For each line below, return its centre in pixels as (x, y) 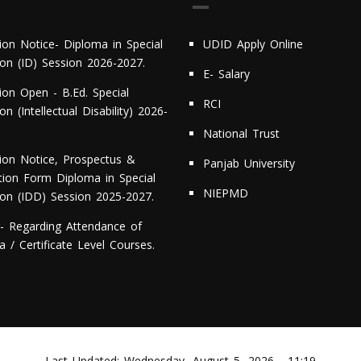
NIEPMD (226, 193)
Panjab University (249, 164)
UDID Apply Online (253, 44)
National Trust (241, 134)
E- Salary (226, 74)
